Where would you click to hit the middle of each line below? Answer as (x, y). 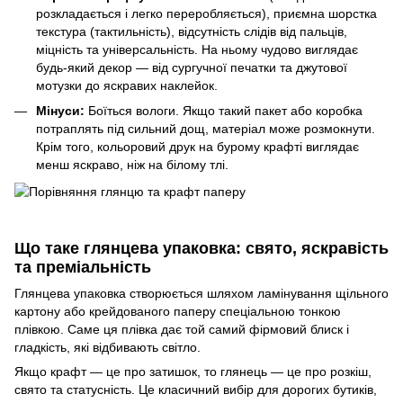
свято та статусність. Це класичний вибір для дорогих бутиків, (196, 390)
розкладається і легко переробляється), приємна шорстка (206, 13)
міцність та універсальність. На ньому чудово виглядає (197, 49)
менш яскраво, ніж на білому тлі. (132, 165)
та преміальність (83, 268)
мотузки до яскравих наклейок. (127, 85)
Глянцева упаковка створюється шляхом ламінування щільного (201, 294)
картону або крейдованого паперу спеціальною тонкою (178, 312)
